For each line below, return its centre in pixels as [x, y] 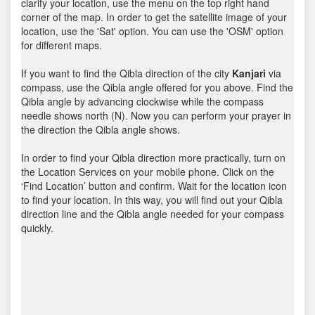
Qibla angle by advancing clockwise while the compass [142, 101]
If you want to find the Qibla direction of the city [127, 73]
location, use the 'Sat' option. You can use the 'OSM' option [152, 31]
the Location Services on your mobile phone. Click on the [148, 172]
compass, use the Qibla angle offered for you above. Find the [157, 87]
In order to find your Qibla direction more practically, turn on [153, 157]
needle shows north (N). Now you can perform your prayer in [156, 115]
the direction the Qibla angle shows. [101, 129]
